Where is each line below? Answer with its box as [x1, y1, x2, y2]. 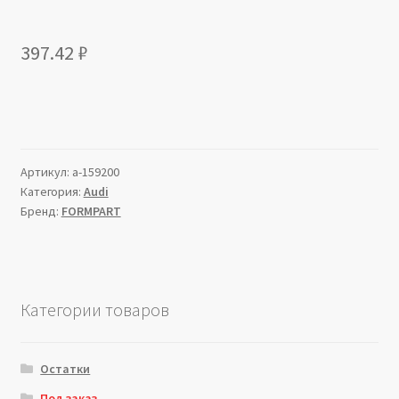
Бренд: [20, 203, 61, 220]
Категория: [20, 183, 84, 200]
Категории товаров [20, 298, 169, 322]
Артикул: [20, 164, 72, 181]
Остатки [40, 360, 91, 377]
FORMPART [61, 203, 121, 220]
